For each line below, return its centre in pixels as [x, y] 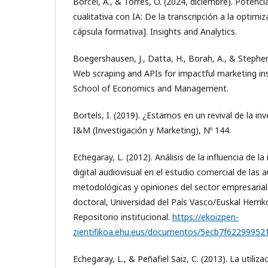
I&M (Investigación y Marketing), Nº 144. [152, 130]
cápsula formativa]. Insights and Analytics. [155, 31]
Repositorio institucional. [123, 217]
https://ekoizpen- [205, 217]
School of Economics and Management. [151, 88]
